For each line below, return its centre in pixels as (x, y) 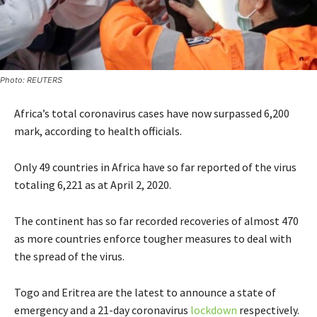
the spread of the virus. (69, 256)
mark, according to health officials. (98, 131)
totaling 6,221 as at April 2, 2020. (93, 184)
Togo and (38, 292)
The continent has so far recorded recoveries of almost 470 (156, 220)
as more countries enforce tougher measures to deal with (153, 238)
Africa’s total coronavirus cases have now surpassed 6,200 (152, 113)
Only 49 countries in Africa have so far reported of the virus (155, 167)
